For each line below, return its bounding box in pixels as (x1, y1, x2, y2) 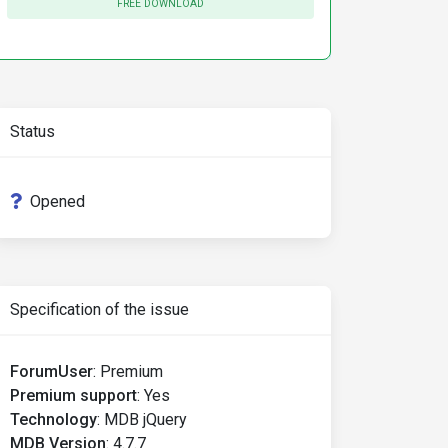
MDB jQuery (104, 410, 187, 429)
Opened (30, 192, 85, 211)
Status (10, 122, 55, 141)
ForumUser (10, 362, 93, 381)
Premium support (10, 386, 137, 405)
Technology (10, 410, 97, 429)
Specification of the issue (10, 300, 189, 319)
